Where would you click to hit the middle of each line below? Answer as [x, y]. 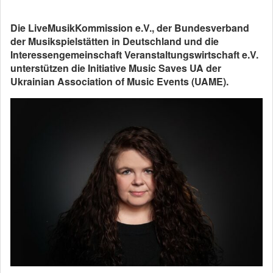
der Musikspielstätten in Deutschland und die [115, 41]
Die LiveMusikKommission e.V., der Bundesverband [130, 28]
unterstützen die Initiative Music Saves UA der [116, 68]
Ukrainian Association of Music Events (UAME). [119, 82]
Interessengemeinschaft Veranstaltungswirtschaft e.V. [134, 55]
